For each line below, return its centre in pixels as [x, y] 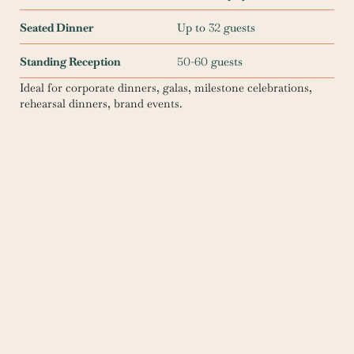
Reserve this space [171, 265]
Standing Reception [70, 62]
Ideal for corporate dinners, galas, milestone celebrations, [166, 88]
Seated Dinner [56, 28]
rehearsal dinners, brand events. [101, 104]
